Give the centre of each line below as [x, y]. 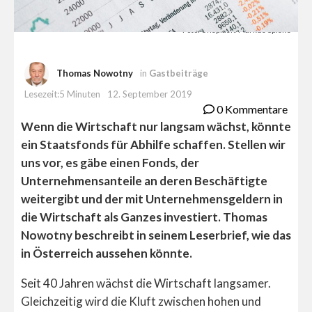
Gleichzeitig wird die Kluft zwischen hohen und [141, 302]
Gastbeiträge [179, 73]
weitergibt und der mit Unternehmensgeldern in [152, 199]
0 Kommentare [251, 109]
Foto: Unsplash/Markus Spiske [237, 30]
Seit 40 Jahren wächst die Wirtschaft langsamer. [146, 283]
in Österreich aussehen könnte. [107, 253]
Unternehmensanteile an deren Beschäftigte [144, 181]
